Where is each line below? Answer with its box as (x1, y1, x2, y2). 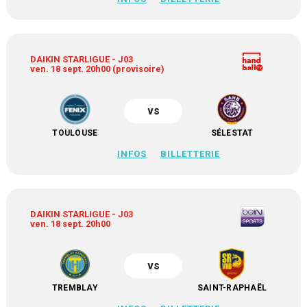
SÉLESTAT (210, 128, 254, 138)
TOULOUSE (52, 128, 98, 138)
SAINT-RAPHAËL (197, 283, 267, 293)
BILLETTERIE (160, 149, 221, 159)
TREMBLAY (51, 283, 98, 293)
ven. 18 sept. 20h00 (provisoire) (30, 64, 165, 74)
